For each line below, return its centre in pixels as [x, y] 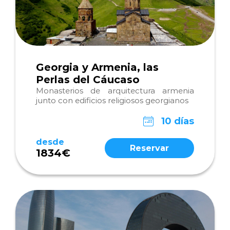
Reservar [149, 148]
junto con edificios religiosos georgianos [112, 100]
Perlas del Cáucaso [88, 80]
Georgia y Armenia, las [97, 67]
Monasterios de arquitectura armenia [115, 91]
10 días [178, 121]
